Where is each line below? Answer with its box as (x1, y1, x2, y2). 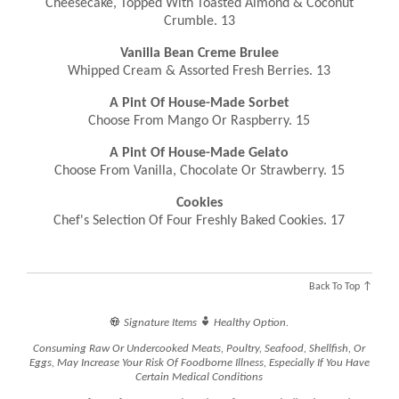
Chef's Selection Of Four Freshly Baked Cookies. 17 (53, 213, 346, 228)
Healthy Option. (211, 317, 289, 330)
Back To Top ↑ (309, 281, 373, 292)
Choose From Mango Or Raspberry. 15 (88, 113, 311, 128)
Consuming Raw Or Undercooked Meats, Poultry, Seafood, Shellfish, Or (33, 343, 366, 355)
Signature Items (121, 317, 200, 330)
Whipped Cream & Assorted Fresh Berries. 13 (68, 63, 331, 78)
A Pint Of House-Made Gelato (110, 145, 289, 160)
